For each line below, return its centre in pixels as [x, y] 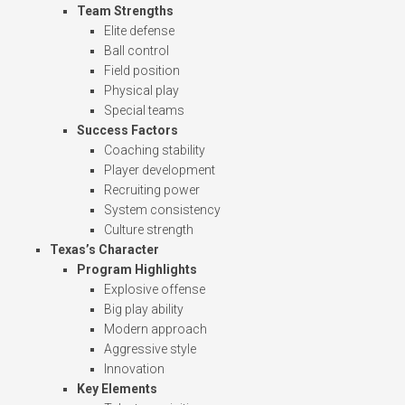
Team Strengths [125, 11]
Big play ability [144, 310]
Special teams [144, 111]
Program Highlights [137, 270]
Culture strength [149, 230]
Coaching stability [155, 151]
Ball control [137, 51]
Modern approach [155, 330]
